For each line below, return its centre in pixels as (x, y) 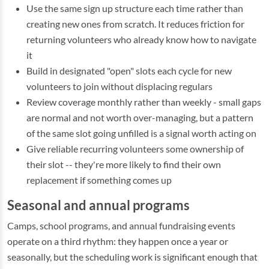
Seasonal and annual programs (98, 205)
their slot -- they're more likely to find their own (124, 164)
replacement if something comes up (99, 180)
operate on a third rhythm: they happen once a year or (118, 241)
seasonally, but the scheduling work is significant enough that (132, 257)
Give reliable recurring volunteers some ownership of (135, 149)
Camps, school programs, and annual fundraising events (121, 225)
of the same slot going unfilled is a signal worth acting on (141, 133)
